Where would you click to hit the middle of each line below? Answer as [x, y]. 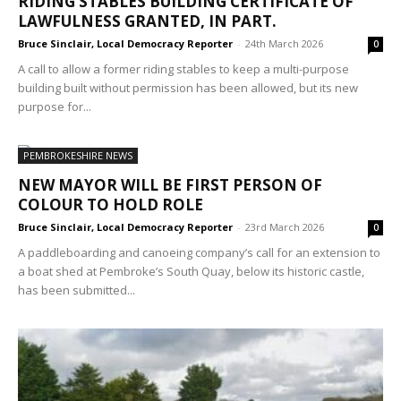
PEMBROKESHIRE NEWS [78, 156]
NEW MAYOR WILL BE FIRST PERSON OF [170, 185]
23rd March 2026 [285, 227]
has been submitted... [77, 290]
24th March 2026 [284, 44]
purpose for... [55, 107]
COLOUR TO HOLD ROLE [111, 205]
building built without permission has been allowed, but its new [188, 88]
